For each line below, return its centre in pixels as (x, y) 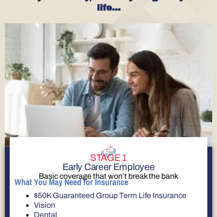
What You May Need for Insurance (71, 182)
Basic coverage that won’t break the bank (108, 176)
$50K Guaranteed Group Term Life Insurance (110, 195)
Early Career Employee (108, 167)
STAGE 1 (108, 158)
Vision (45, 205)
